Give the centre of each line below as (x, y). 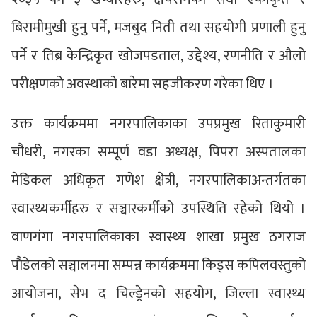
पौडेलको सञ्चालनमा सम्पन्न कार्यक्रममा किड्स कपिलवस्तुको (158, 265)
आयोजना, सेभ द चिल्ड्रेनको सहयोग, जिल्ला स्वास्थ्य (158, 293)
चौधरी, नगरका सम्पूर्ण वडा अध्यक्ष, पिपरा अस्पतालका (158, 152)
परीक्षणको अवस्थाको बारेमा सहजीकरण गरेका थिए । (143, 84)
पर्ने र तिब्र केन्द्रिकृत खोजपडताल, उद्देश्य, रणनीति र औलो (158, 56)
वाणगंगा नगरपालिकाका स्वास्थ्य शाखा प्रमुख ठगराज (158, 237)
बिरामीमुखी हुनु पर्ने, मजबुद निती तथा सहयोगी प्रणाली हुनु (158, 27)
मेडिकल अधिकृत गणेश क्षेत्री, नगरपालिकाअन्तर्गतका (158, 180)
